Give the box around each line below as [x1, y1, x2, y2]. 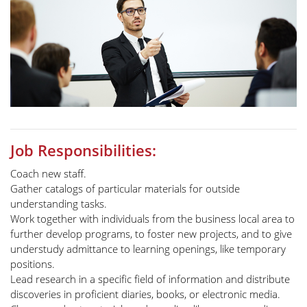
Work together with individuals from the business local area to [10, 212, 295, 226]
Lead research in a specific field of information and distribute [10, 272, 290, 286]
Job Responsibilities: [10, 140, 156, 161]
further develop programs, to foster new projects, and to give [10, 227, 292, 241]
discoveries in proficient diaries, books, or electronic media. [10, 287, 280, 302]
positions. [10, 257, 55, 271]
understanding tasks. [10, 197, 107, 211]
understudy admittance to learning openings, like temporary [10, 242, 286, 256]
